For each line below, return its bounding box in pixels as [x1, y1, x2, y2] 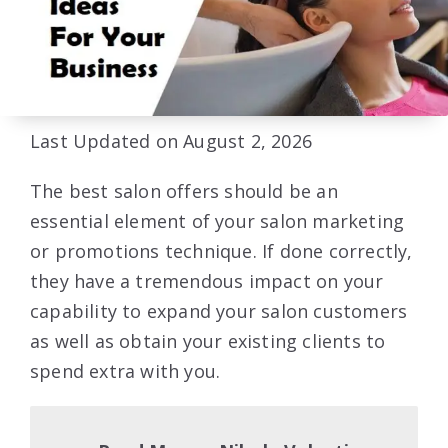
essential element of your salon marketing [30, 208, 405, 233]
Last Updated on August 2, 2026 [30, 128, 312, 153]
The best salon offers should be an [30, 178, 338, 203]
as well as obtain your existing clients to [30, 328, 386, 353]
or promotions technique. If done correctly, [30, 238, 413, 263]
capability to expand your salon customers [30, 298, 408, 323]
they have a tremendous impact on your [30, 268, 384, 293]
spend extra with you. [30, 358, 221, 383]
